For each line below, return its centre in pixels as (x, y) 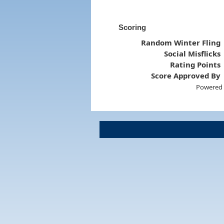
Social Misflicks (192, 53)
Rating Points (195, 64)
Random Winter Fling (181, 42)
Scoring (132, 27)
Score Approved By (186, 75)
